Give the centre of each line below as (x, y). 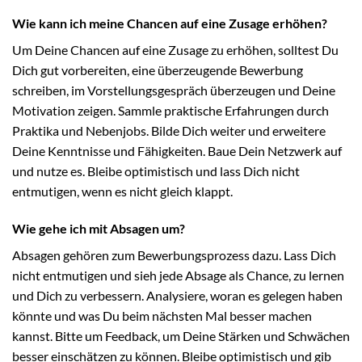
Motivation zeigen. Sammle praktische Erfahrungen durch (170, 111)
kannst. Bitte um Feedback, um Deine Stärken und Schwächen (181, 335)
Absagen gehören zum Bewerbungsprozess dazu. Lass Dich (174, 255)
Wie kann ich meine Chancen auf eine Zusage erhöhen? (170, 23)
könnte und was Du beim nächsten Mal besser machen (162, 315)
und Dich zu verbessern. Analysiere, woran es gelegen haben (177, 295)
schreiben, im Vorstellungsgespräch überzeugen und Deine (174, 90)
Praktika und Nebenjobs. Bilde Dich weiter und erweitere (169, 131)
